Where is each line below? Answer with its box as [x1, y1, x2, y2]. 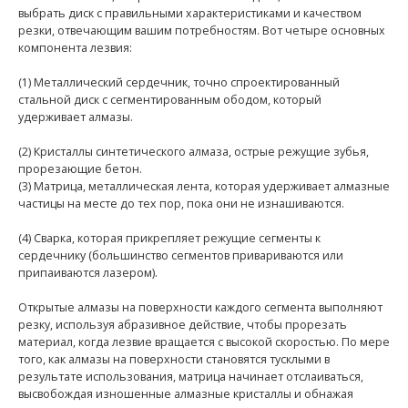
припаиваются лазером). [18, 265, 158, 281]
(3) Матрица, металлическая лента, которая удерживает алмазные [18, 178, 390, 195]
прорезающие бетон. [18, 161, 142, 178]
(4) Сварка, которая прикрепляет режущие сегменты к [18, 230, 321, 247]
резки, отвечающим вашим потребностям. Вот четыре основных [18, 23, 385, 39]
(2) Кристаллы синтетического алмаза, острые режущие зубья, [18, 144, 369, 160]
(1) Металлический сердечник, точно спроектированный [18, 75, 340, 91]
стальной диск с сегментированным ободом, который [18, 92, 321, 108]
